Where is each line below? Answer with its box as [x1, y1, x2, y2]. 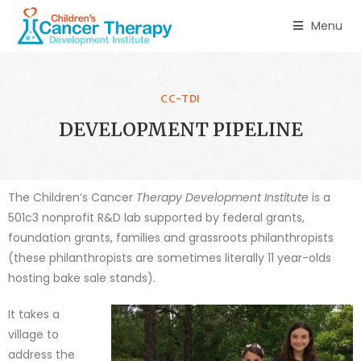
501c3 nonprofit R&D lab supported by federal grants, [8, 210, 305, 226]
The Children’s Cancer [8, 189, 136, 205]
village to [8, 326, 59, 342]
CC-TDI [160, 92, 201, 106]
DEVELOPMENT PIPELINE [58, 118, 303, 141]
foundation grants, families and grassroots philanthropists [8, 230, 334, 246]
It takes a [8, 306, 60, 322]
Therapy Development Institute [136, 189, 309, 205]
